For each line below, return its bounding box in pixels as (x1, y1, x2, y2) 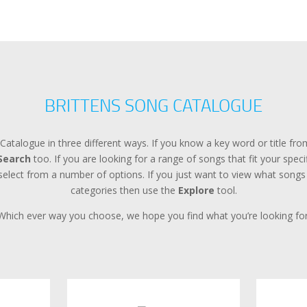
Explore (177, 183, 214, 197)
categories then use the (70, 183, 178, 197)
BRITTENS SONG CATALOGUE (45, 93, 262, 118)
